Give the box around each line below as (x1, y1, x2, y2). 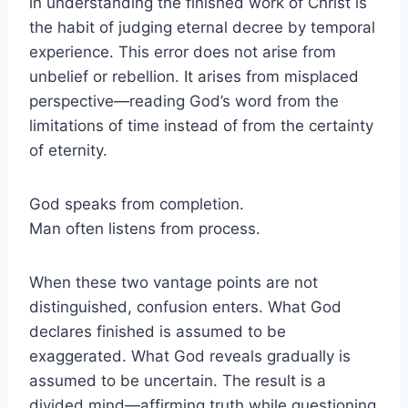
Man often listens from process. (29, 219, 260, 238)
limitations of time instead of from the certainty (29, 116, 373, 135)
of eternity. (29, 140, 107, 159)
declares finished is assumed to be (29, 321, 286, 341)
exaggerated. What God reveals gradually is (29, 346, 351, 365)
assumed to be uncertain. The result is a (29, 371, 326, 390)
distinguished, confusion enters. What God (29, 297, 342, 316)
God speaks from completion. (29, 194, 244, 213)
